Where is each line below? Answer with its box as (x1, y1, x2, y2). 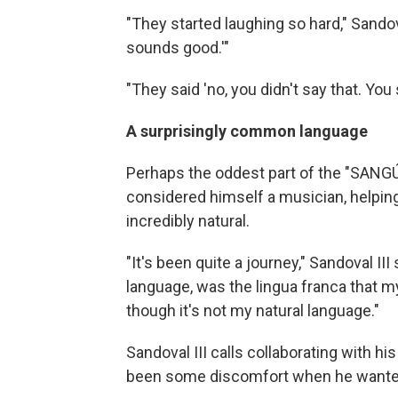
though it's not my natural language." (126, 301, 379, 321)
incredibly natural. (126, 211, 250, 231)
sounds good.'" (126, 38, 229, 58)
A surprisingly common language (126, 122, 368, 141)
